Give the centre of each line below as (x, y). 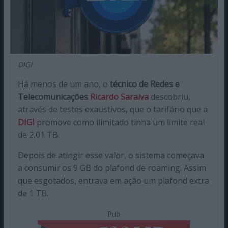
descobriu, (169, 96)
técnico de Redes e (145, 84)
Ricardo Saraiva (119, 96)
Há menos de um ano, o (64, 84)
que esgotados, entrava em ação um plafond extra (113, 180)
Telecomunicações (54, 96)
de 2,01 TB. (38, 135)
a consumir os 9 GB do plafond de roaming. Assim (112, 168)
